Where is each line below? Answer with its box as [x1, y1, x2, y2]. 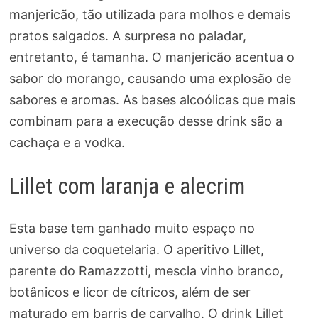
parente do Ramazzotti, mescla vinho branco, [9, 263, 283, 279]
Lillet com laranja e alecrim [9, 172, 245, 199]
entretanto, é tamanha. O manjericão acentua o [9, 49, 295, 65]
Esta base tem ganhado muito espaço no [9, 221, 255, 236]
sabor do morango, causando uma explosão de [9, 70, 291, 86]
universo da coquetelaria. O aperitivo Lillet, [9, 242, 264, 258]
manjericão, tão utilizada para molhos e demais [9, 6, 290, 22]
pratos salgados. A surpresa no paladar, [9, 28, 246, 43]
